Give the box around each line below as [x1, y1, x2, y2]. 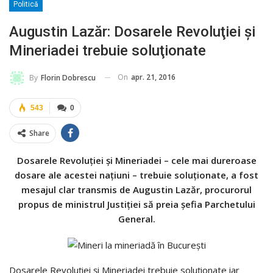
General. [118, 212, 155, 225]
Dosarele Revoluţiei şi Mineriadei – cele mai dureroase [16, 154, 257, 166]
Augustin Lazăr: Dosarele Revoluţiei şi [9, 23, 255, 41]
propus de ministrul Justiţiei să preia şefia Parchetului [18, 197, 255, 210]
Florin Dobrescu [41, 72, 96, 83]
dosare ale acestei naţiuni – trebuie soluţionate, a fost [15, 168, 258, 181]
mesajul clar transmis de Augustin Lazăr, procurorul [21, 183, 252, 196]
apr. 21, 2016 [131, 72, 175, 83]
